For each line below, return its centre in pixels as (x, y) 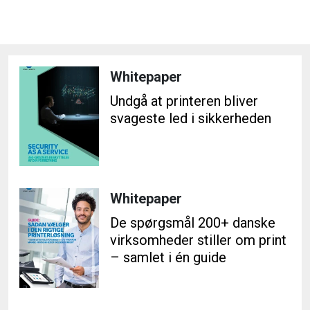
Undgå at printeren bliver (184, 101)
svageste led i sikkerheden (191, 118)
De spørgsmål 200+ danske (193, 222)
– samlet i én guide (168, 257)
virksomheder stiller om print (198, 240)
